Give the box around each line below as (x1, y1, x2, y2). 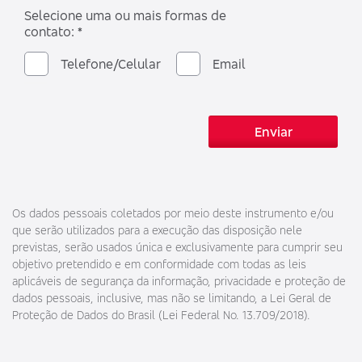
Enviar (254, 124, 293, 141)
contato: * (24, 23, 82, 40)
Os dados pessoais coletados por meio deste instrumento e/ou (12, 206, 334, 221)
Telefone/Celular (61, 56, 161, 73)
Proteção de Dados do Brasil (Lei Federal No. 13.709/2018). (12, 308, 310, 322)
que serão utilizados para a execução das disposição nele (12, 223, 302, 238)
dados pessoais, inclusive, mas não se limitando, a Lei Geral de (12, 291, 331, 305)
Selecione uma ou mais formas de (24, 7, 226, 24)
